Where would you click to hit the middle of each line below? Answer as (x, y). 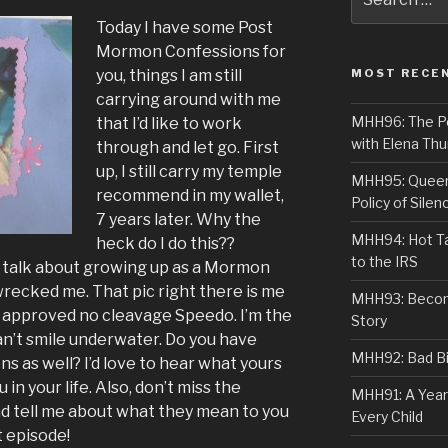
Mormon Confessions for (191, 51)
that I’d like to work (169, 123)
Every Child (386, 416)
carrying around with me (188, 99)
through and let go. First (187, 147)
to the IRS (384, 261)
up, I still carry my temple (189, 171)
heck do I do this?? (165, 243)
